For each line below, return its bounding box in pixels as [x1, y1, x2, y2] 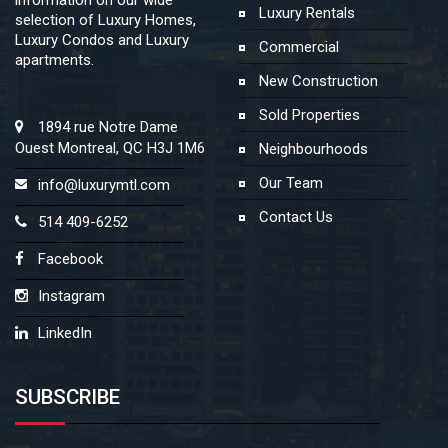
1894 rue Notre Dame [38, 117, 178, 136]
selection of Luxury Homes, [15, 10, 196, 29]
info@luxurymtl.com [38, 175, 170, 194]
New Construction [255, 71, 378, 90]
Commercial [255, 37, 339, 56]
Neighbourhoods [255, 139, 368, 158]
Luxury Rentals [255, 3, 355, 22]
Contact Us [255, 207, 333, 226]
